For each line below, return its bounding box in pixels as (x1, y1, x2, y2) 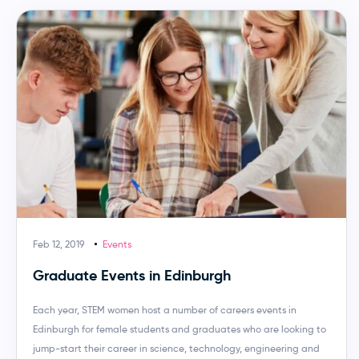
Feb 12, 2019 (33, 237, 84, 250)
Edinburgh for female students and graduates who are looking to (33, 322, 326, 335)
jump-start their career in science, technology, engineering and (33, 341, 320, 354)
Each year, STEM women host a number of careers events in (33, 303, 296, 316)
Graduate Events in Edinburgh (33, 265, 231, 284)
